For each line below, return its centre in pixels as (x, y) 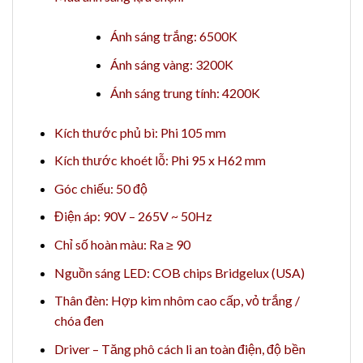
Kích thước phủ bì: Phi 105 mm (140, 132)
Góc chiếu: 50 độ (100, 188)
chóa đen (79, 321)
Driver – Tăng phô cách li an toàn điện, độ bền (179, 348)
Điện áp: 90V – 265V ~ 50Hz (133, 216)
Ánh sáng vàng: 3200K (171, 64)
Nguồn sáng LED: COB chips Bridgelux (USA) (179, 272)
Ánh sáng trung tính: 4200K (185, 92)
